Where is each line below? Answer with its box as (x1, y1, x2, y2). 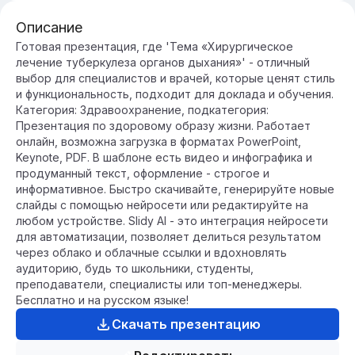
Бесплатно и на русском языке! (16, 293, 189, 307)
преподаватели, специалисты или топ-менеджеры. (16, 277, 302, 291)
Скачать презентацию (111, 316, 261, 332)
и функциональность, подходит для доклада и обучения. (16, 87, 334, 101)
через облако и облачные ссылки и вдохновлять (16, 246, 287, 259)
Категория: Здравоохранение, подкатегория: (16, 103, 269, 116)
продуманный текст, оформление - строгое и (16, 166, 269, 180)
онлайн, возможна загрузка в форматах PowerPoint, (16, 135, 301, 148)
